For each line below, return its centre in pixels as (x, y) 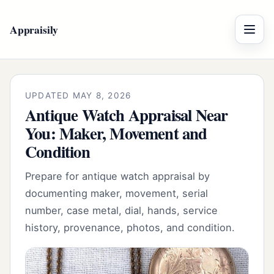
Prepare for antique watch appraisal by (117, 176)
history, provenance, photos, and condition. (130, 227)
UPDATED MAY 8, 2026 (78, 95)
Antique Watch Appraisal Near (127, 114)
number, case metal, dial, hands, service (121, 210)
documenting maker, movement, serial (117, 193)
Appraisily (34, 29)
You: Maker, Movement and (116, 133)
